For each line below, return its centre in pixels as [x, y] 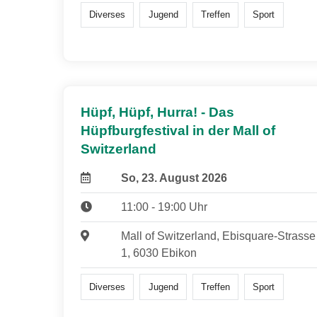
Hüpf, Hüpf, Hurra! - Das [157, 113]
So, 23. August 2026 [174, 178]
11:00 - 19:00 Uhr [164, 207]
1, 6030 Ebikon [158, 253]
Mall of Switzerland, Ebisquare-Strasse [218, 236]
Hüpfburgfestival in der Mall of [178, 131]
